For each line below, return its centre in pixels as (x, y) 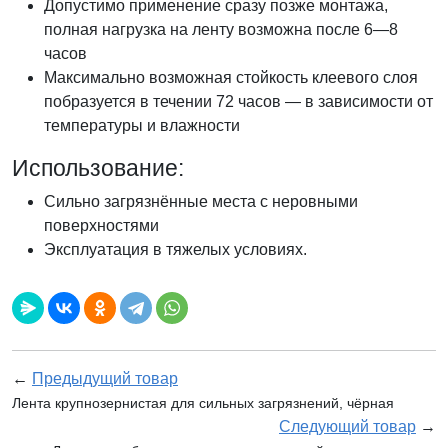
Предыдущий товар (105, 379)
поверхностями (101, 226)
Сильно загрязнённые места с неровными (201, 202)
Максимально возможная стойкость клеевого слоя (231, 78)
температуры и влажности (142, 126)
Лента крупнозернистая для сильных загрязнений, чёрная (203, 403)
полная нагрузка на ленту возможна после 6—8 (221, 30)
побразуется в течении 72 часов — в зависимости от (238, 102)
